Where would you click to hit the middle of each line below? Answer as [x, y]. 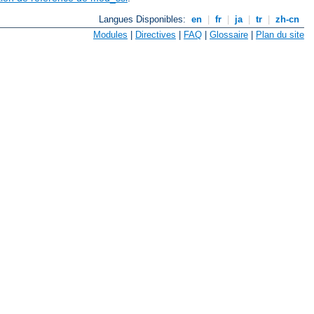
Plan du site [280, 35]
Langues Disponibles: [144, 20]
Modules [110, 35]
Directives [156, 35]
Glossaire [229, 35]
